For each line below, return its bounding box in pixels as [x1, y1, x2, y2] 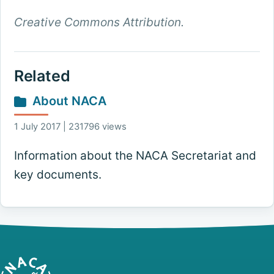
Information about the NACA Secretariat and [13, 148, 256, 163]
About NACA [32, 94, 106, 109]
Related [13, 67, 70, 86]
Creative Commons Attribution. [13, 15, 184, 30]
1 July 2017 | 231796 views [13, 120, 127, 132]
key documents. [13, 167, 102, 182]
